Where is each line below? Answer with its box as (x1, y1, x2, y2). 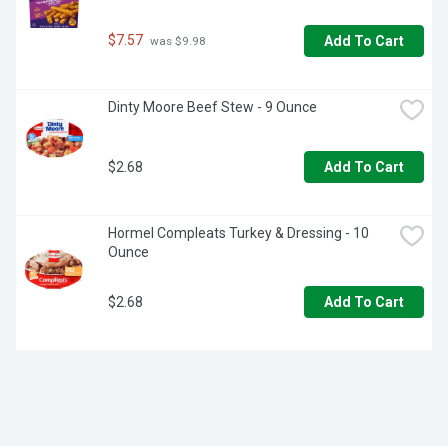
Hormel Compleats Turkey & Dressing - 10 (108, 225, 369, 242)
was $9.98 (147, 34, 206, 49)
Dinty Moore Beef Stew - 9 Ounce (108, 99, 317, 116)
